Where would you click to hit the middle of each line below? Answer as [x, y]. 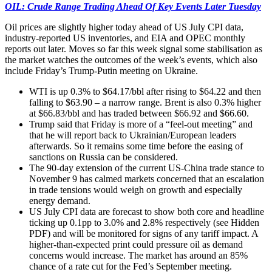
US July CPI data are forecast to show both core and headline [147, 211]
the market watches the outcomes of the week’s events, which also [131, 59]
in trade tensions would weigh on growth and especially [136, 189]
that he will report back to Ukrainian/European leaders [133, 135]
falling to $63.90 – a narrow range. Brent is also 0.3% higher [145, 102]
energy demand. [60, 200]
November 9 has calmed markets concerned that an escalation [147, 178]
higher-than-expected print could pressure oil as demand [136, 244]
